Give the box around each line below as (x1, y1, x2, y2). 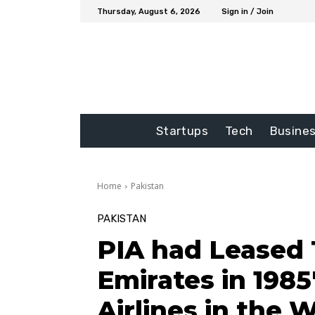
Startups (155, 124, 208, 139)
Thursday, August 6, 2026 (97, 6, 200, 16)
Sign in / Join (221, 6, 274, 16)
